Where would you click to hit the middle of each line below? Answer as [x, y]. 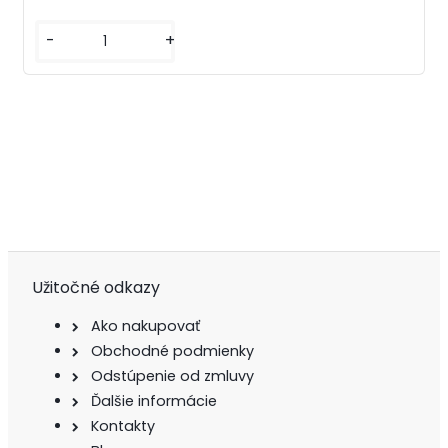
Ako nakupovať [145, 326]
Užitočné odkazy [96, 287]
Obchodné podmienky [172, 351]
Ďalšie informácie [154, 401]
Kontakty [123, 426]
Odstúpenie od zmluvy [172, 376]
